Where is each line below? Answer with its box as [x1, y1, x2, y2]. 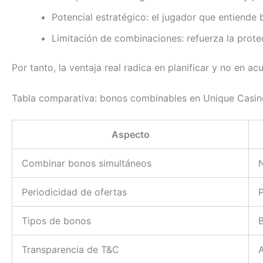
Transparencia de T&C [22, 243, 119, 255]
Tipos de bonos [22, 214, 91, 227]
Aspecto [111, 128, 150, 140]
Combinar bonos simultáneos [22, 157, 151, 169]
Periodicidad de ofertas [22, 186, 127, 198]
